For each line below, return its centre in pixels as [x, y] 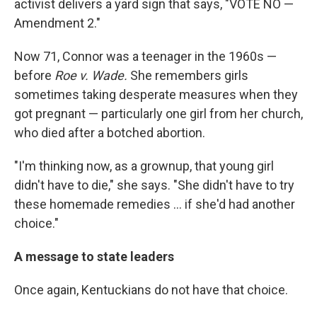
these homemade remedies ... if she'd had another [155, 204]
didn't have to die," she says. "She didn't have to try [154, 185]
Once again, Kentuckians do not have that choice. [151, 290]
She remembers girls [188, 75]
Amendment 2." [57, 23]
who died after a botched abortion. [110, 133]
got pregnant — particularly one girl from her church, [158, 114]
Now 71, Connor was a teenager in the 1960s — [145, 56]
